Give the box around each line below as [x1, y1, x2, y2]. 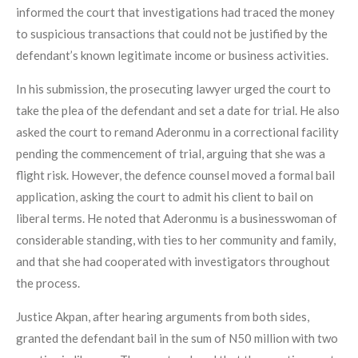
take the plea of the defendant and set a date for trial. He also [16, 103, 340, 118]
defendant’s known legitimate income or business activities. [16, 48, 328, 63]
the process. [16, 276, 80, 291]
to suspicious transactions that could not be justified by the [16, 26, 328, 42]
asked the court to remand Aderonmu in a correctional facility [16, 125, 339, 140]
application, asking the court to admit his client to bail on [16, 189, 313, 205]
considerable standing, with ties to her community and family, [16, 233, 336, 248]
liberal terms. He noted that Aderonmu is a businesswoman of [16, 211, 337, 226]
